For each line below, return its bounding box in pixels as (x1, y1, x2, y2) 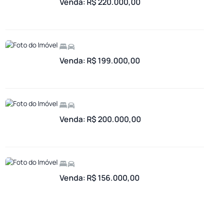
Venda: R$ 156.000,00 (60, 172, 139, 183)
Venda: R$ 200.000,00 (60, 113, 141, 124)
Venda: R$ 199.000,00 (60, 55, 140, 66)
